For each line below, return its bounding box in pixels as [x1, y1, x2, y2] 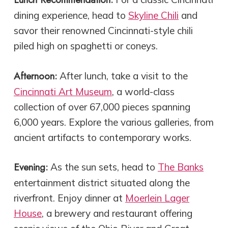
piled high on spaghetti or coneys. [13, 40, 158, 52]
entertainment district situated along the [13, 177, 190, 189]
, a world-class [111, 85, 175, 98]
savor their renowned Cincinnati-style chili [13, 24, 193, 37]
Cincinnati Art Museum [13, 85, 112, 98]
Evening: [13, 160, 48, 175]
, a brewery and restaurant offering [41, 207, 192, 220]
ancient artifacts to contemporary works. [13, 131, 191, 144]
